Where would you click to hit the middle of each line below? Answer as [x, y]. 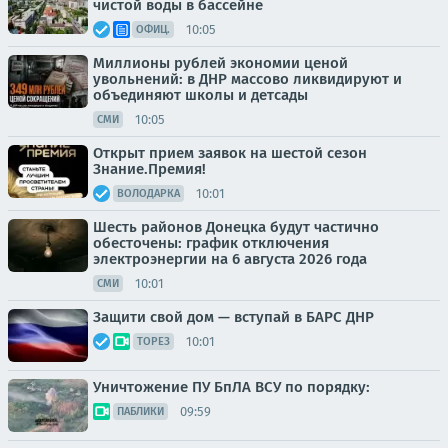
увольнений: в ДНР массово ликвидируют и [247, 79]
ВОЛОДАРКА [148, 193]
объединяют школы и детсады [200, 95]
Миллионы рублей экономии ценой [220, 63]
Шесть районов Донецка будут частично [236, 227]
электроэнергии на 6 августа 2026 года [230, 259]
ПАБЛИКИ [140, 411]
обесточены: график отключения [211, 243]
